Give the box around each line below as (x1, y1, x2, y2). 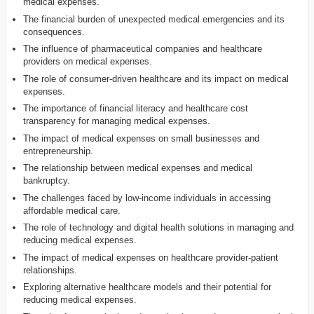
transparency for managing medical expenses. (23, 116, 211, 127)
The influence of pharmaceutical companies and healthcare (23, 43, 263, 55)
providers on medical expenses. (23, 56, 153, 67)
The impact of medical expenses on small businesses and (23, 132, 260, 144)
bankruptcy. (23, 175, 71, 186)
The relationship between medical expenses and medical (23, 163, 253, 174)
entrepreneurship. (23, 145, 94, 156)
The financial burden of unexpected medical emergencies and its (23, 13, 285, 25)
